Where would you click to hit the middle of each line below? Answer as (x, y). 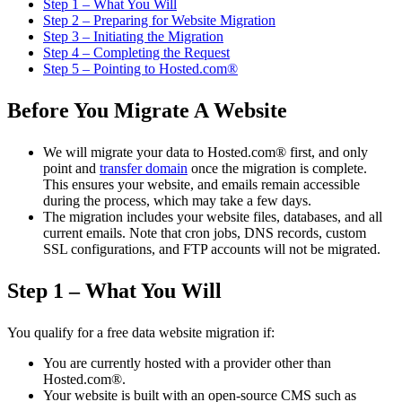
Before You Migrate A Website (147, 111)
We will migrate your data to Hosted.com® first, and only (205, 153)
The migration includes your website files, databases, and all (213, 217)
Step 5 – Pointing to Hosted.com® (140, 69)
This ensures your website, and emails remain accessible (201, 185)
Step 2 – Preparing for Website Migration (159, 21)
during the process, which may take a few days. (177, 201)
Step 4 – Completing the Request (136, 53)
